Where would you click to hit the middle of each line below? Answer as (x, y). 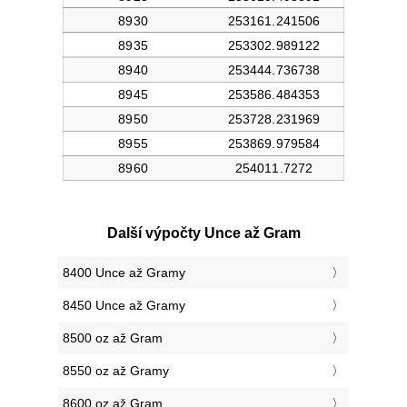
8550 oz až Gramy (116, 371)
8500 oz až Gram (113, 338)
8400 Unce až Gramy (124, 273)
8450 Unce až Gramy (124, 306)
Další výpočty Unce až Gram (203, 233)
